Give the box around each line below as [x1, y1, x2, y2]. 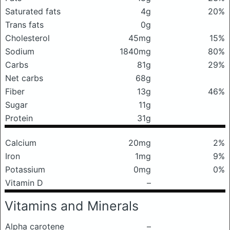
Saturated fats [5, 6, 61, 16]
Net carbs [5, 73, 43, 83]
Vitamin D [5, 178, 43, 188]
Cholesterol [5, 33, 50, 43]
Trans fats [5, 20, 44, 30]
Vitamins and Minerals [5, 198, 139, 214]
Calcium [5, 138, 36, 148]
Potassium [5, 164, 45, 175]
